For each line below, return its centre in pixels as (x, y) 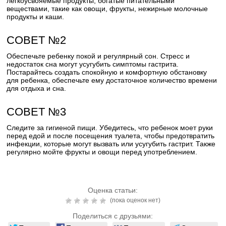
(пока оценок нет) (134, 200)
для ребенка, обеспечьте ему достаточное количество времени (112, 80)
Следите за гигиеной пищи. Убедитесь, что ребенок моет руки (110, 128)
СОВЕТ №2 (37, 40)
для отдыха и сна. (37, 88)
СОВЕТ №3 (37, 112)
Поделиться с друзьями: (113, 216)
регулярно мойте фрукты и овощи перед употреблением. (102, 152)
